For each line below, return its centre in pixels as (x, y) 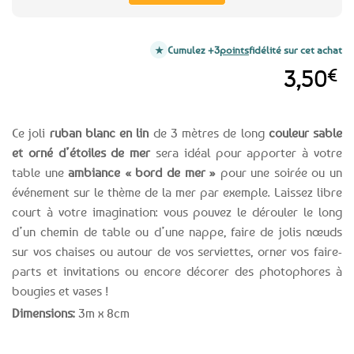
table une (40, 173)
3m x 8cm (102, 313)
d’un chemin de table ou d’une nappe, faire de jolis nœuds (177, 232)
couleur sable (305, 133)
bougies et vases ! (60, 291)
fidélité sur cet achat (296, 50)
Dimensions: (43, 313)
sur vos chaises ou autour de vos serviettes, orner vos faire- (177, 252)
